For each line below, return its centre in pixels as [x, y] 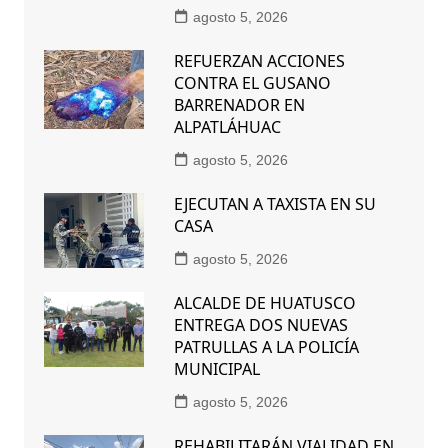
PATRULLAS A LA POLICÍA [266, 347]
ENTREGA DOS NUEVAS [260, 325]
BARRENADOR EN [239, 105]
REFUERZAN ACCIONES [259, 61]
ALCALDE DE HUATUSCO [264, 303]
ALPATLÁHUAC [227, 127]
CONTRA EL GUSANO [252, 83]
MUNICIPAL [216, 369]
